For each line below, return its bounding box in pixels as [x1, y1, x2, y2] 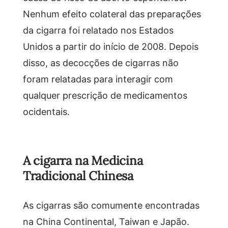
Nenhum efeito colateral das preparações [22, 7, 201, 20]
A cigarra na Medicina [22, 152, 143, 168]
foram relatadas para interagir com [22, 72, 173, 85]
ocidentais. [22, 105, 70, 118]
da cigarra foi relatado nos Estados [22, 23, 174, 36]
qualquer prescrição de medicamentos [22, 89, 187, 101]
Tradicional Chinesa [22, 167, 133, 184]
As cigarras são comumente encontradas [22, 198, 199, 211]
